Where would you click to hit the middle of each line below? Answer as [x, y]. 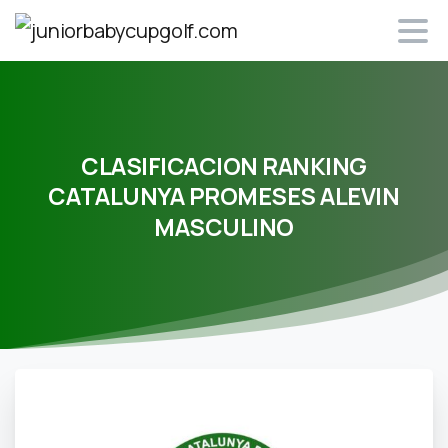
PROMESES [252, 196]
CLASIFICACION [169, 165]
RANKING [314, 165]
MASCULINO [224, 227]
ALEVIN [360, 196]
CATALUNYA [116, 196]
